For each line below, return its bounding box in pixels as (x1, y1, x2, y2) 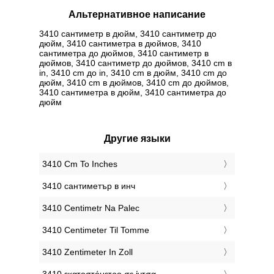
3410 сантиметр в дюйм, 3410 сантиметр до (39, 28, 217, 39)
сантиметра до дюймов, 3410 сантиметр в (39, 48, 209, 58)
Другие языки (103, 133, 171, 144)
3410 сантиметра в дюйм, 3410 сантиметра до (39, 87, 226, 97)
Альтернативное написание (68, 9, 206, 20)
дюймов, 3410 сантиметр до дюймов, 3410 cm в (39, 57, 232, 68)
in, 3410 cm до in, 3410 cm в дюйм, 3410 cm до (39, 67, 227, 78)
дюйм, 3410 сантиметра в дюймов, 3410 (39, 38, 201, 48)
